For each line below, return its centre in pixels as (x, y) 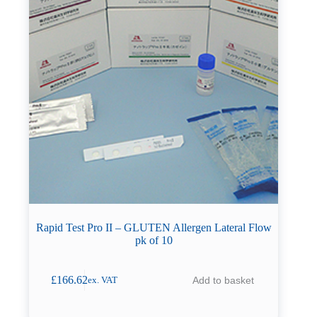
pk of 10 (154, 240)
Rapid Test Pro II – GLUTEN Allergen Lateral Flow (154, 227)
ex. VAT (103, 280)
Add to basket (223, 281)
